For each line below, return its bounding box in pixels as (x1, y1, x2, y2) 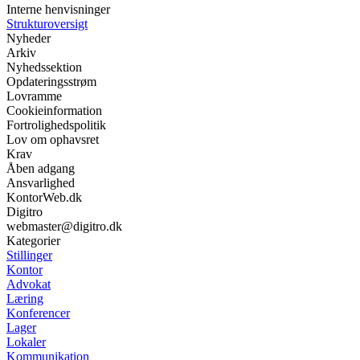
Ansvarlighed (6, 175, 75, 190)
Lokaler (6, 334, 46, 349)
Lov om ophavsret (6, 132, 99, 146)
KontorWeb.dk (6, 190, 82, 204)
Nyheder (6, 31, 51, 45)
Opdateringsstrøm (6, 74, 96, 88)
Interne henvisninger (6, 2, 110, 16)
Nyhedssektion (6, 59, 82, 74)
